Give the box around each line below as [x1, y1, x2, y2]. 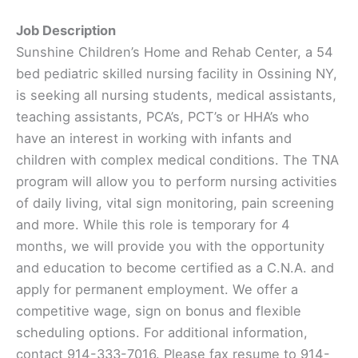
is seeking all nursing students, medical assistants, [16, 87, 336, 104]
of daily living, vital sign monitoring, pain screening [16, 195, 334, 212]
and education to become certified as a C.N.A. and [16, 260, 334, 276]
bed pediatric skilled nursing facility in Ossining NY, [16, 66, 337, 82]
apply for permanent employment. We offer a [16, 281, 298, 298]
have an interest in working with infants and [16, 130, 292, 147]
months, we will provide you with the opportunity [16, 238, 324, 255]
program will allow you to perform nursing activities [16, 173, 337, 190]
